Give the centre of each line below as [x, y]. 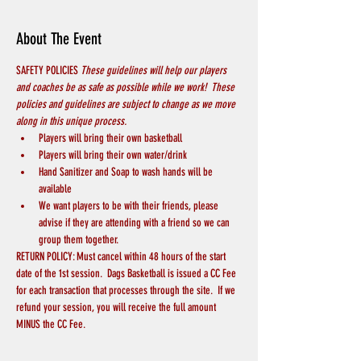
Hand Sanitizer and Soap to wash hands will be [127, 172]
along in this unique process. [71, 122]
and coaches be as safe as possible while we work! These [127, 88]
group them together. [79, 240]
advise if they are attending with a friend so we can [135, 223]
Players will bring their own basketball [110, 139]
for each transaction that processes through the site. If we [127, 291]
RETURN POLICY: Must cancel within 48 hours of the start [122, 257]
